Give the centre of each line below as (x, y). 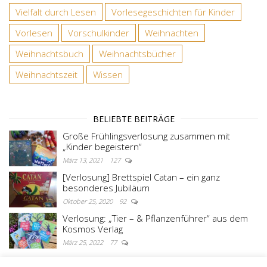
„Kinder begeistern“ (102, 147)
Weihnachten (172, 33)
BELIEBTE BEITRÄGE (133, 119)
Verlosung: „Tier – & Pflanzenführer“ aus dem (155, 218)
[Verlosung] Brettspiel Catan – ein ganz (141, 177)
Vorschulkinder (99, 33)
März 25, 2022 (84, 243)
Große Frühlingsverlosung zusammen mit (146, 136)
